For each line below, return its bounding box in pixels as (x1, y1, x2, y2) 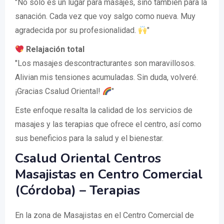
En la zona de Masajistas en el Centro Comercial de (15, 210, 194, 220)
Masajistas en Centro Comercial (15, 165, 202, 183)
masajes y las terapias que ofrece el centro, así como (15, 119, 201, 129)
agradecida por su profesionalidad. (15, 25, 138, 35)
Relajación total (24, 44, 85, 54)
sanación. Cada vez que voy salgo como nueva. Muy (15, 11, 195, 21)
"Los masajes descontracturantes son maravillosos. (15, 58, 195, 68)
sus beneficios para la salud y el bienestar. (15, 133, 163, 143)
